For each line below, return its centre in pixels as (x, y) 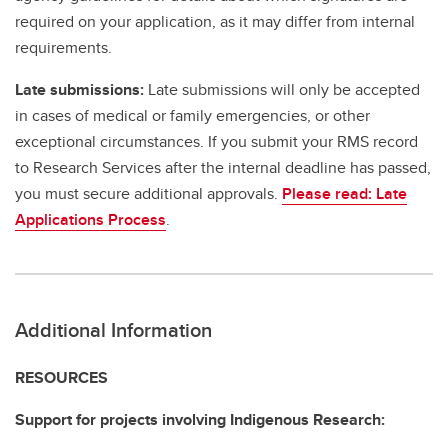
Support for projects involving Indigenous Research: (200, 420)
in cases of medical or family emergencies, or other (192, 116)
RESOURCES (61, 378)
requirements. (63, 48)
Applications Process (90, 220)
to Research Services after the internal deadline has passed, (223, 168)
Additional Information (113, 330)
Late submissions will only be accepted (284, 90)
